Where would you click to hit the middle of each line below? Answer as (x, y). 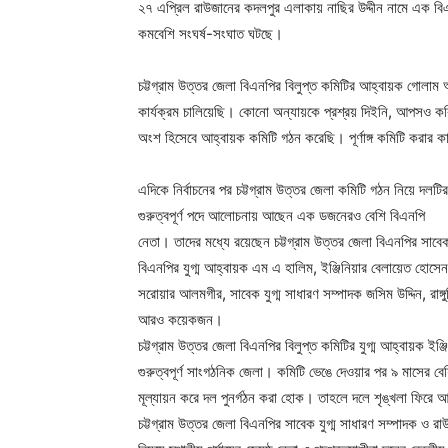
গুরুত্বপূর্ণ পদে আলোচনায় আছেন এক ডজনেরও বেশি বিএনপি (281, 216)
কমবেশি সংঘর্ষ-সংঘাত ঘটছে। (210, 34)
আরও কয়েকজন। (180, 320)
